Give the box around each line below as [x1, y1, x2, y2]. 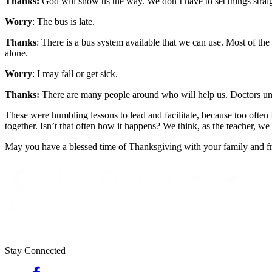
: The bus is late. [32, 16, 95, 27]
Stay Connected [5, 245, 66, 256]
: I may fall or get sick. [32, 69, 118, 80]
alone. [5, 48, 28, 59]
